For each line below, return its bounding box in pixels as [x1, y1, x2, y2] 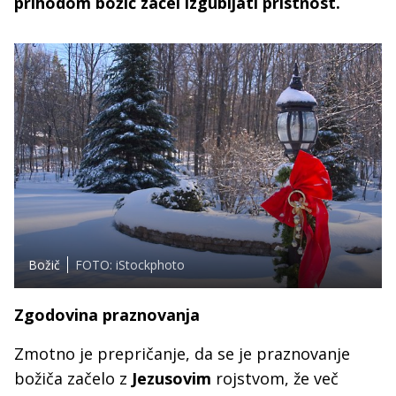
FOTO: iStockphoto [75, 256, 185, 274]
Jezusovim [132, 368, 211, 390]
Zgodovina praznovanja [14, 304, 200, 326]
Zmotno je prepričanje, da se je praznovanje [14, 343, 350, 365]
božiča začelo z [14, 368, 132, 390]
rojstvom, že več [211, 368, 339, 390]
